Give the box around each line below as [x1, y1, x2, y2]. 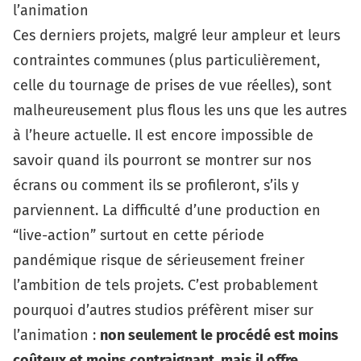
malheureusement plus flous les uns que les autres [13, 101, 346, 119]
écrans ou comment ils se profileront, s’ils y [13, 176, 299, 194]
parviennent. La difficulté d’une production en [13, 201, 321, 219]
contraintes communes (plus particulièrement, [13, 51, 320, 69]
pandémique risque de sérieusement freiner [13, 251, 305, 269]
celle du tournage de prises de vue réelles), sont [13, 76, 332, 94]
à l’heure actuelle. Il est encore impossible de [13, 126, 313, 144]
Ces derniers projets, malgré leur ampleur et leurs [13, 26, 340, 44]
